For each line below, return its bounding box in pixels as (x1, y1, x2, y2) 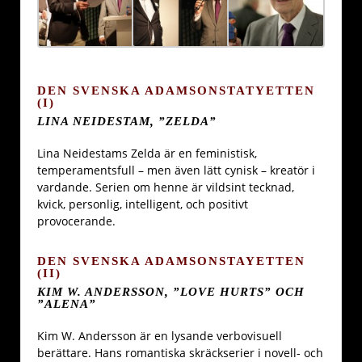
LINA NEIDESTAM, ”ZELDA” (37, 113, 217, 128)
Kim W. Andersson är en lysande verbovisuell (37, 328, 282, 344)
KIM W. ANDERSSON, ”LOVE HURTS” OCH (37, 284, 305, 298)
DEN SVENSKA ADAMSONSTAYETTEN (37, 254, 305, 268)
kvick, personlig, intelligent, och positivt (37, 196, 248, 213)
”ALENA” (37, 296, 96, 310)
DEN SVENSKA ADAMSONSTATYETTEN (37, 83, 315, 98)
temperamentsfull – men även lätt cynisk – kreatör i (37, 162, 315, 179)
